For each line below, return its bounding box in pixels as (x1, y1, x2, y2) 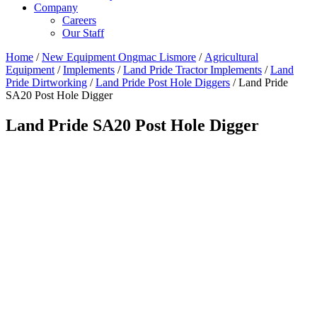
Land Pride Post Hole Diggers (96, 76, 230, 89)
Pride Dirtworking (6, 76, 87, 89)
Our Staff (62, 27, 104, 40)
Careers (62, 14, 96, 27)
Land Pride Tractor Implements (123, 64, 262, 76)
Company (34, 1, 78, 14)
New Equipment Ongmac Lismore (42, 51, 196, 64)
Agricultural (204, 51, 258, 64)
